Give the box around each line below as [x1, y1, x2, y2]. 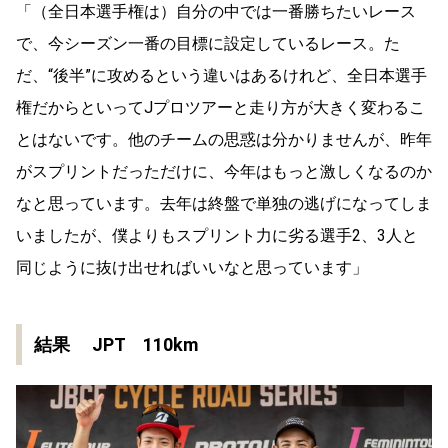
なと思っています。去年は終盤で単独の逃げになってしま [16, 194, 432, 214]
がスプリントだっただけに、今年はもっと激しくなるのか [16, 162, 432, 182]
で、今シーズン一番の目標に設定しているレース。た [16, 34, 400, 54]
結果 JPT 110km [34, 334, 198, 356]
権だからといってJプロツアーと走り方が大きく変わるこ [16, 98, 425, 118]
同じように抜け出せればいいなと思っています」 [16, 258, 368, 278]
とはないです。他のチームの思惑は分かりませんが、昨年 [16, 130, 432, 150]
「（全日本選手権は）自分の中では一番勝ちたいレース [16, 2, 416, 22]
